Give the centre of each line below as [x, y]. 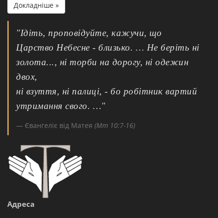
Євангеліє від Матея [60, 125]
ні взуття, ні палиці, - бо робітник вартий [107, 91]
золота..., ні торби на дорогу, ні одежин [102, 62]
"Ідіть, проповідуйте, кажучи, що [89, 33]
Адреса [21, 204]
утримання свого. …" [61, 106]
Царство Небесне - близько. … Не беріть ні [108, 47]
